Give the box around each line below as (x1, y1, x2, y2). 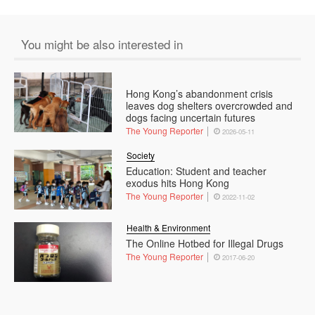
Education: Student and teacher (126, 164, 267, 179)
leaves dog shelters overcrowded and (126, 98, 293, 113)
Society (127, 149, 155, 162)
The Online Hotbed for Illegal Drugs (126, 236, 284, 251)
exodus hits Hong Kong (126, 176, 230, 191)
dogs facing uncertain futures (126, 110, 256, 125)
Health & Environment (127, 221, 211, 234)
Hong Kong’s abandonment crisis (126, 86, 274, 101)
